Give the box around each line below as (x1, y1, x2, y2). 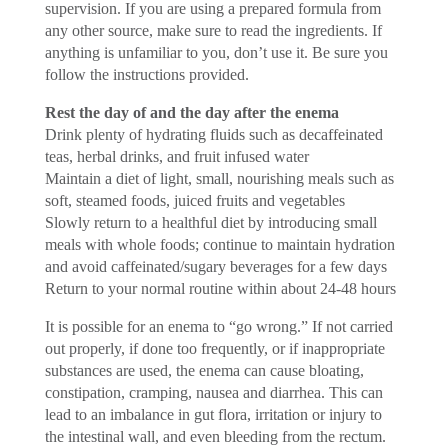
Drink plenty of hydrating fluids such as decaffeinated (44, 125, 383, 143)
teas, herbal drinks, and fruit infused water (44, 147, 309, 165)
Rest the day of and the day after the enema (44, 103, 339, 121)
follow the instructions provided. (44, 65, 249, 83)
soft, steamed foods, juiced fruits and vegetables (44, 191, 345, 209)
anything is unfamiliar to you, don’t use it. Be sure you (44, 43, 388, 61)
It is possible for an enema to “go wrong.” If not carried (44, 317, 393, 335)
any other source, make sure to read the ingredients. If (44, 21, 382, 39)
